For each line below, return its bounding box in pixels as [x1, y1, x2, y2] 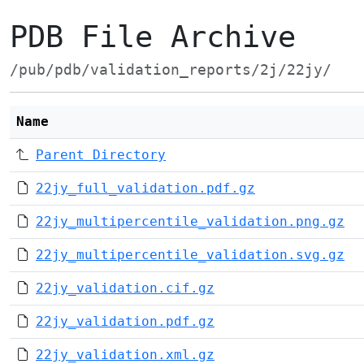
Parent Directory [36, 147, 166, 162]
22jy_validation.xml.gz [36, 347, 214, 362]
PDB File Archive [10, 19, 296, 54]
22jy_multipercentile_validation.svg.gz [36, 247, 344, 262]
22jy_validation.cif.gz [36, 280, 214, 296]
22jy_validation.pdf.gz [36, 314, 214, 329]
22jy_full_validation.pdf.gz [36, 180, 255, 196]
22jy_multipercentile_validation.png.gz [36, 214, 344, 229]
